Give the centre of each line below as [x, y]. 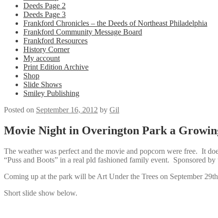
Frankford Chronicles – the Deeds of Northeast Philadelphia [115, 23]
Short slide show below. [41, 193]
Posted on [20, 110]
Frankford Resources [55, 41]
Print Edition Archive [56, 67]
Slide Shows [43, 84]
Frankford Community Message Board [83, 32]
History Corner [46, 49]
